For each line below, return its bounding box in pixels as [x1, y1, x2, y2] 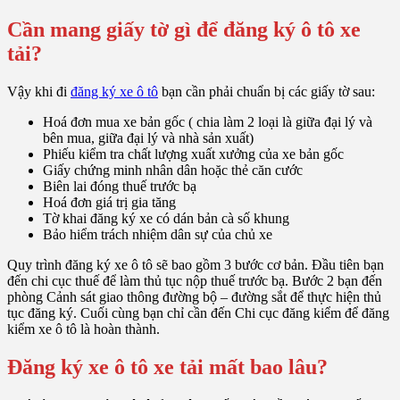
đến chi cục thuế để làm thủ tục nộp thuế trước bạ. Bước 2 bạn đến [7, 272, 382, 288]
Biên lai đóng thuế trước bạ [43, 178, 196, 194]
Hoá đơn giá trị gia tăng [43, 194, 176, 210]
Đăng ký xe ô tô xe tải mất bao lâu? [7, 354, 328, 379]
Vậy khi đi [7, 83, 71, 99]
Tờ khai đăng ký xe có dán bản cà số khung [43, 210, 289, 226]
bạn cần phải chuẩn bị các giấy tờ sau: [158, 83, 375, 99]
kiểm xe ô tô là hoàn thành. [7, 321, 160, 337]
